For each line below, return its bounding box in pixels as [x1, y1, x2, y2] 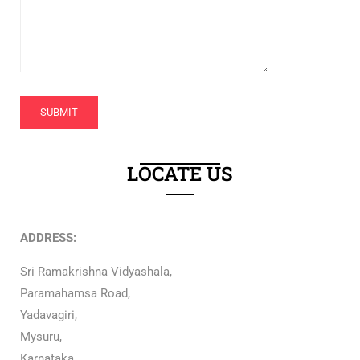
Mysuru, [20, 329, 62, 344]
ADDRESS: [20, 231, 76, 245]
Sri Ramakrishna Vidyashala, [20, 264, 172, 279]
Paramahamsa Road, [20, 286, 130, 301]
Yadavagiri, [20, 308, 77, 322]
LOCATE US [127, 161, 233, 186]
